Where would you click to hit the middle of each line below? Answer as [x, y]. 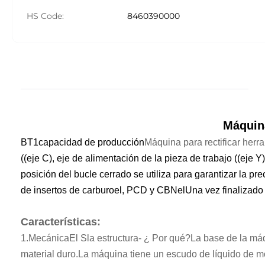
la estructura [113, 238]
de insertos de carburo [67, 190]
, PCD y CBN [150, 190]
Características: [61, 222]
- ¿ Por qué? [164, 238]
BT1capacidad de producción [83, 142]
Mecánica [49, 238]
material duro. [49, 254]
